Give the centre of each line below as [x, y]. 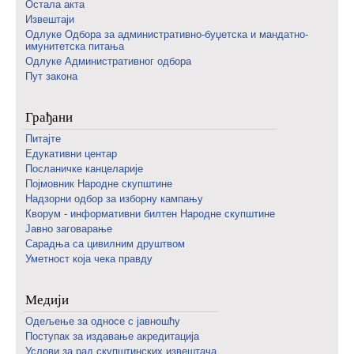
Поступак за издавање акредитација [112, 336]
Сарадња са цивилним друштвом [105, 244]
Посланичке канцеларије [84, 169]
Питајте [43, 139]
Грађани [49, 117]
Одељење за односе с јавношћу [103, 321]
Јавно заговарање [69, 229]
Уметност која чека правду [89, 259]
